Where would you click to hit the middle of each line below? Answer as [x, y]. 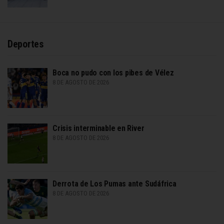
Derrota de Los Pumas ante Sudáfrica [114, 183]
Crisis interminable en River [98, 128]
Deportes [25, 44]
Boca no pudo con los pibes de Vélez [113, 72]
